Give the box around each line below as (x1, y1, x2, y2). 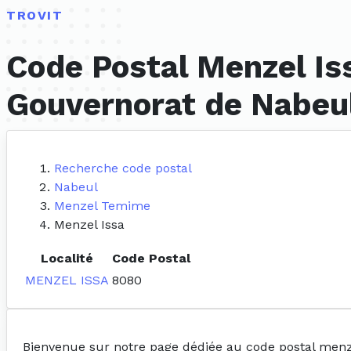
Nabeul (54, 179, 98, 195)
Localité (41, 251, 93, 266)
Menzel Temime (54, 198, 150, 214)
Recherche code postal (54, 161, 192, 176)
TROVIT (6, 8, 63, 23)
